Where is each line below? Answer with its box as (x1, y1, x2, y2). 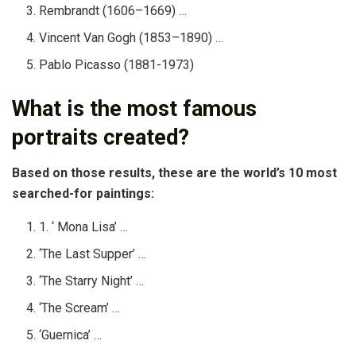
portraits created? (12, 125, 189, 151)
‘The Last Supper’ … (39, 246, 147, 261)
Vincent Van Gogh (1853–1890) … (39, 30, 224, 46)
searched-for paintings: (12, 185, 154, 201)
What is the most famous (12, 96, 257, 122)
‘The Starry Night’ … (39, 273, 145, 288)
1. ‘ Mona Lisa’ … (39, 219, 129, 234)
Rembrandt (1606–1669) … (39, 3, 188, 19)
